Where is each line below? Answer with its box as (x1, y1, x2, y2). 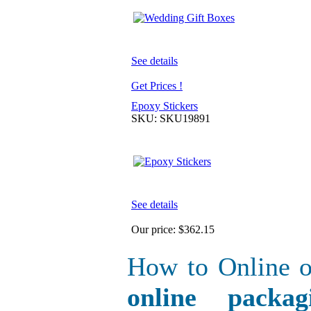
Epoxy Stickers (131, 99, 198, 112)
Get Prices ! (131, 79, 183, 92)
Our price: (131, 223, 178, 235)
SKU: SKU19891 (131, 112, 210, 124)
